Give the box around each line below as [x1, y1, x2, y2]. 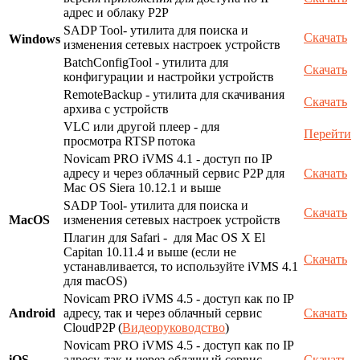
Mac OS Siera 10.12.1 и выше [63, 181, 221, 195]
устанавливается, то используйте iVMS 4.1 [63, 260, 298, 274]
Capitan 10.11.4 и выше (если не [63, 245, 236, 260]
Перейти [304, 127, 351, 141]
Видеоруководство [122, 321, 225, 335]
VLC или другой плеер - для [63, 120, 219, 134]
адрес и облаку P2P [63, 6, 169, 20]
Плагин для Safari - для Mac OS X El [63, 231, 265, 245]
